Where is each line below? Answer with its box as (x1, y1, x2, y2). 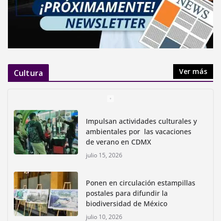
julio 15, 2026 (86, 150, 122, 159)
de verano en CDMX (86, 137, 151, 147)
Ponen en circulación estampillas (86, 178, 195, 187)
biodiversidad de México (86, 198, 167, 208)
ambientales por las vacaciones (86, 126, 191, 136)
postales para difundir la (86, 188, 168, 198)
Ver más (179, 66, 207, 76)
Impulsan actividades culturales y (86, 116, 197, 126)
